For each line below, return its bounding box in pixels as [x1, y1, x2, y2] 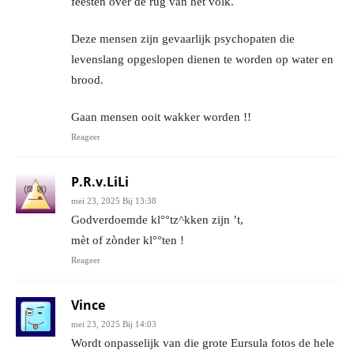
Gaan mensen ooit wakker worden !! [71, 110, 251, 123]
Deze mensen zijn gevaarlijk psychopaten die [71, 32, 295, 45]
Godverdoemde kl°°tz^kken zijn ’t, [71, 213, 243, 226]
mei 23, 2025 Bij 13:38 [71, 195, 156, 205]
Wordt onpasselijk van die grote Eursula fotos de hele [71, 336, 334, 349]
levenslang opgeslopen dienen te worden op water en [71, 52, 333, 66]
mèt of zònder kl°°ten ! [71, 233, 184, 247]
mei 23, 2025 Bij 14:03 [71, 318, 156, 329]
